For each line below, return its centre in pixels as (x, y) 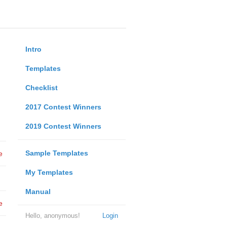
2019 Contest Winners (63, 126)
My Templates (49, 172)
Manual (38, 192)
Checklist (41, 88)
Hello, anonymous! (52, 216)
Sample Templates (56, 153)
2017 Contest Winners (63, 107)
